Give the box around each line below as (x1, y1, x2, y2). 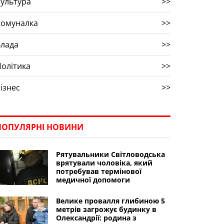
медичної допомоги (55, 175, 130, 184)
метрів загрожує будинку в (55, 204, 156, 214)
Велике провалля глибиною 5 (55, 196, 165, 205)
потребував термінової (55, 166, 141, 176)
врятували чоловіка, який (55, 158, 152, 167)
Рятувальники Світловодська (55, 149, 165, 159)
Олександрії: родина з (55, 213, 136, 222)
